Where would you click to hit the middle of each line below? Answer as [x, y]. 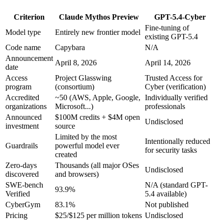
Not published [167, 205]
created [66, 155]
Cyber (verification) [175, 87]
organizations [26, 107]
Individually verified [176, 98]
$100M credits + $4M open [97, 117]
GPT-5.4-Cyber [180, 17]
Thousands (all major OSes [97, 165]
